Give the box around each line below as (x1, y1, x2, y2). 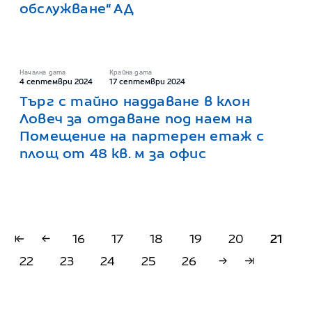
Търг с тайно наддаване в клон (19, 93, 250, 109)
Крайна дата (109, 69, 153, 76)
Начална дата (19, 69, 66, 76)
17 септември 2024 (109, 77, 185, 86)
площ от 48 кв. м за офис (19, 145, 206, 162)
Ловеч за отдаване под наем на (19, 110, 253, 127)
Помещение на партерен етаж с (19, 127, 265, 144)
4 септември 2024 (19, 77, 93, 86)
